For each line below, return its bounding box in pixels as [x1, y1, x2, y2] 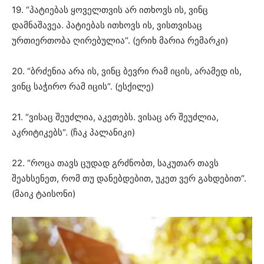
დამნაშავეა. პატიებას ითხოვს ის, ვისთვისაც [12, 19, 202, 31]
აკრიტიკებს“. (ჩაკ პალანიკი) [12, 126, 135, 138]
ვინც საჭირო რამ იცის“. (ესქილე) [12, 80, 154, 92]
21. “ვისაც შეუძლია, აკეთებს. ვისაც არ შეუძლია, [12, 111, 219, 123]
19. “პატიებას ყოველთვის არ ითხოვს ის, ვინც [12, 4, 208, 15]
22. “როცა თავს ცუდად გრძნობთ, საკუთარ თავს [12, 157, 219, 169]
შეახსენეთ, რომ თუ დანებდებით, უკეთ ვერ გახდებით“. [12, 172, 246, 184]
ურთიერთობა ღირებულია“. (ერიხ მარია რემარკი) [12, 34, 228, 46]
